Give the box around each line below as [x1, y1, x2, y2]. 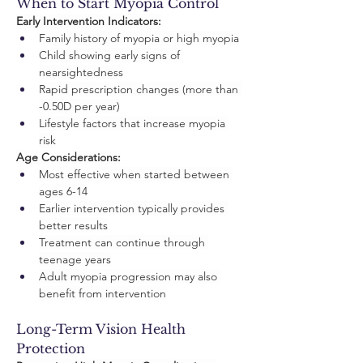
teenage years [39, 252, 111, 267]
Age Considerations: [16, 150, 121, 164]
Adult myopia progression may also [39, 269, 220, 284]
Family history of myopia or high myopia [39, 31, 239, 45]
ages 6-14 [39, 184, 88, 199]
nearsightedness [39, 65, 123, 79]
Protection [16, 340, 85, 357]
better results [39, 218, 108, 233]
